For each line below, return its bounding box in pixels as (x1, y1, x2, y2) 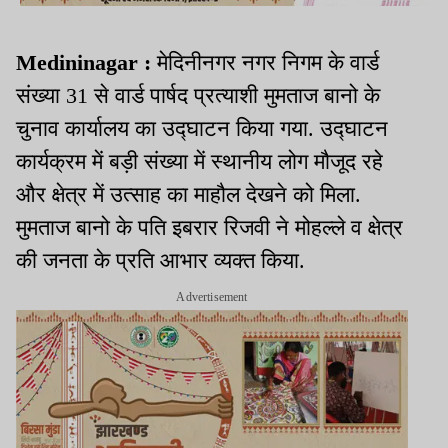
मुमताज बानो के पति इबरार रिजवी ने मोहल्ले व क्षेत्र (16, 214, 403, 240)
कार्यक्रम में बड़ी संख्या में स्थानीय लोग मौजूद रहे (16, 148, 383, 174)
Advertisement (176, 289, 248, 304)
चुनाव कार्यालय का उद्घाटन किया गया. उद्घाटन (16, 115, 388, 141)
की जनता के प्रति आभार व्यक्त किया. (16, 247, 305, 273)
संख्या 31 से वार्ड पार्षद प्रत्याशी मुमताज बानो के (16, 82, 380, 108)
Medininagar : (16, 49, 157, 75)
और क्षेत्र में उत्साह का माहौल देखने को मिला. (16, 181, 361, 207)
